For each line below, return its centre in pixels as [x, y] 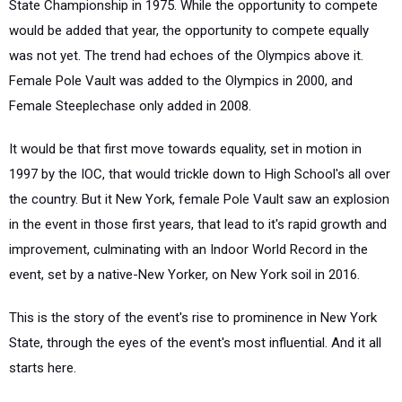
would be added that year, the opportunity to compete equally [189, 31]
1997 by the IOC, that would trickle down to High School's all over [200, 174]
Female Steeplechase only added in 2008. [130, 106]
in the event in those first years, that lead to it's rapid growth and [198, 224]
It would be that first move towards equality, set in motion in [185, 149]
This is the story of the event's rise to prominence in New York [193, 318]
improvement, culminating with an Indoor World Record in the [188, 249]
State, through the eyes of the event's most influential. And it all [195, 343]
